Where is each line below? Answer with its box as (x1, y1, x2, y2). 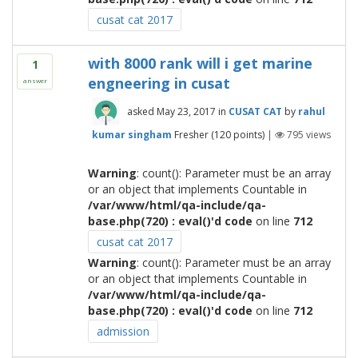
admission (96, 324, 149, 339)
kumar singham (91, 127, 172, 141)
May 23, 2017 (156, 105, 216, 118)
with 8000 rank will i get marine (87, 54, 312, 73)
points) (230, 127, 265, 141)
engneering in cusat (87, 74, 230, 93)
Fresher (173, 127, 209, 141)
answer (22, 76, 47, 85)
